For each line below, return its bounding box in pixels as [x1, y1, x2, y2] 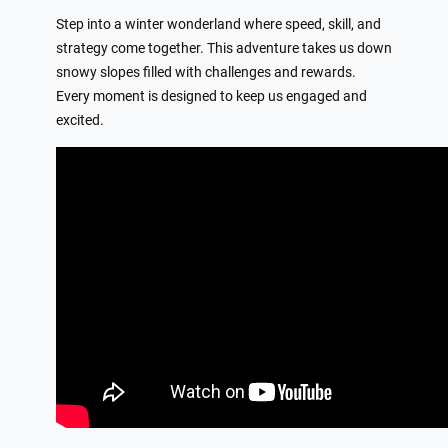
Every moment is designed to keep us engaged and [56, 88, 367, 106]
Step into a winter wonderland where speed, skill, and [56, 16, 381, 34]
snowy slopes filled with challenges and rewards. [56, 64, 356, 82]
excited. [56, 112, 104, 130]
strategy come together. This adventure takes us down [56, 40, 392, 58]
